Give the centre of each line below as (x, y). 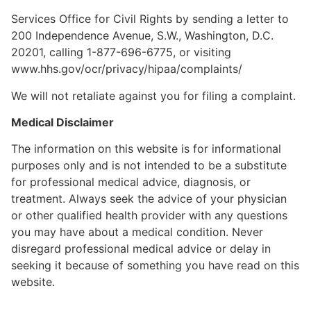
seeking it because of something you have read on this (155, 266)
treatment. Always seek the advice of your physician (149, 199)
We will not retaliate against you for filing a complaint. (153, 95)
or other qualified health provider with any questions (149, 216)
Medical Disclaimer (62, 123)
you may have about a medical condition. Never (137, 232)
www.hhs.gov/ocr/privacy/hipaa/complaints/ (127, 69)
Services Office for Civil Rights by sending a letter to (150, 19)
